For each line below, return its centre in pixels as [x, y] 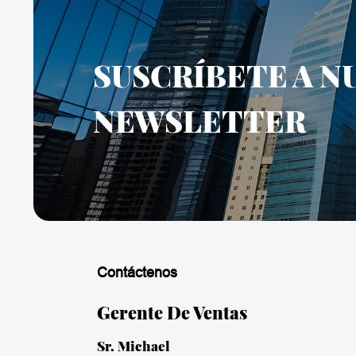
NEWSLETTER [199, 119]
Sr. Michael [133, 345]
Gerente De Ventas [172, 311]
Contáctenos [137, 273]
